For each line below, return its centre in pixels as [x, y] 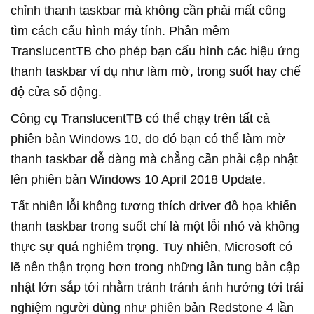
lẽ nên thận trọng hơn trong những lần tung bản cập [155, 267]
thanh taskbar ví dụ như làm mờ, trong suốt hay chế [156, 72]
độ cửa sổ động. [56, 92]
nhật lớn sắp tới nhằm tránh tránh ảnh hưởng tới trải [157, 288]
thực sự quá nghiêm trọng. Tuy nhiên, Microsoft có [151, 247]
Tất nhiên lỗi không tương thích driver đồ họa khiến [153, 206]
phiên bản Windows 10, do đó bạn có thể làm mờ [148, 139]
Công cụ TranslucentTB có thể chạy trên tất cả [140, 119]
